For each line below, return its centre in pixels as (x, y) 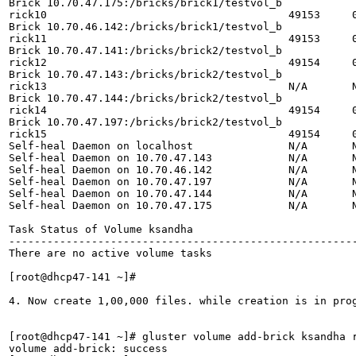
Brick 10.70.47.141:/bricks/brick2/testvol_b (145, 50)
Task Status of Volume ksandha (101, 229)
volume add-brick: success (88, 348)
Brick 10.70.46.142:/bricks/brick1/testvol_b (145, 26)
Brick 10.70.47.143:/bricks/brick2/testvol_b (145, 74)
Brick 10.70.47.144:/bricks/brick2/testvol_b (145, 98)
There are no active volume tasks (110, 253)
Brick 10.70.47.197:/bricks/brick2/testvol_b (145, 122)
